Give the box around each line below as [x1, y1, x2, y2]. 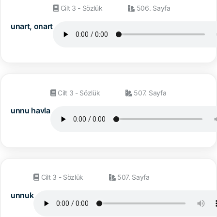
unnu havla [11, 106, 50, 116]
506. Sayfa [135, 3, 170, 12]
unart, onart [11, 21, 53, 31]
